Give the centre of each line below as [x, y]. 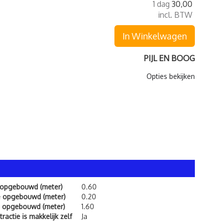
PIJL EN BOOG [169, 58]
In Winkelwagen [155, 36]
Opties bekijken [171, 76]
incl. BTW [175, 15]
